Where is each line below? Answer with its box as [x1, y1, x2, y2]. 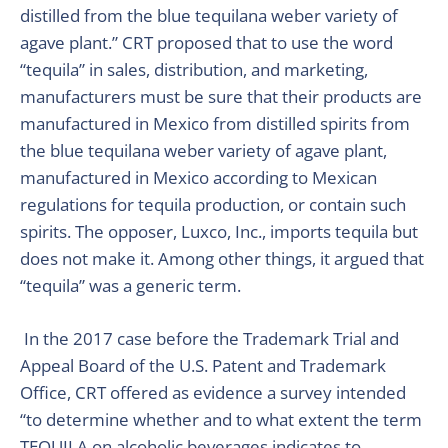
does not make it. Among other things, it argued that [20, 247, 424, 270]
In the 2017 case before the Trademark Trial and [24, 327, 399, 350]
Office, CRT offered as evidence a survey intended [20, 381, 406, 404]
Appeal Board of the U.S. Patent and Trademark [20, 354, 386, 377]
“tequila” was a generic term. [20, 274, 241, 297]
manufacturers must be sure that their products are [20, 85, 422, 108]
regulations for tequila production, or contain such [20, 193, 406, 216]
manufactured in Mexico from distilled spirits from [20, 112, 410, 135]
